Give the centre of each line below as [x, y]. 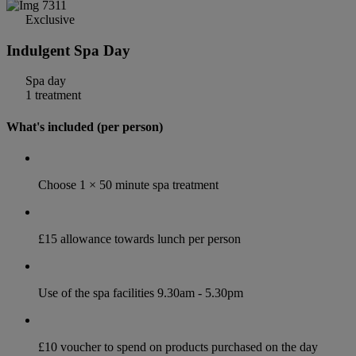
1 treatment [52, 95]
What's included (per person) [85, 126]
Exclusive [48, 19]
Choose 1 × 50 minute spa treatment [128, 184]
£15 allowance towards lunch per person [139, 238]
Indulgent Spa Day [68, 50]
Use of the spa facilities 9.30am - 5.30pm [141, 292]
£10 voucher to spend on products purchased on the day [178, 346]
